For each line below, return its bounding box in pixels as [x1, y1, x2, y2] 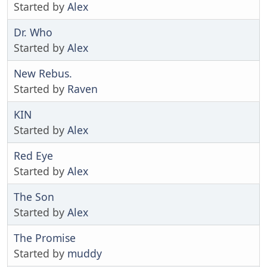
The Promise [14, 230, 76, 245]
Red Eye [14, 148, 53, 163]
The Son [14, 189, 54, 204]
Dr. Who [14, 24, 52, 39]
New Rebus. [14, 66, 72, 80]
